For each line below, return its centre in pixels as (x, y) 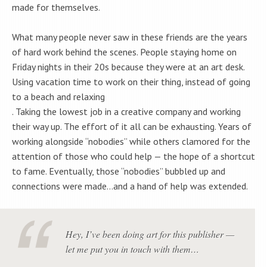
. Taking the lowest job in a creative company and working (126, 112)
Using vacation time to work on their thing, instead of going (131, 82)
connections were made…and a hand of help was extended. (130, 186)
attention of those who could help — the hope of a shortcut (133, 156)
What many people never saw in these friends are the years (130, 37)
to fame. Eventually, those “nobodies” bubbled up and (119, 171)
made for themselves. (56, 7)
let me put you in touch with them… (132, 249)
